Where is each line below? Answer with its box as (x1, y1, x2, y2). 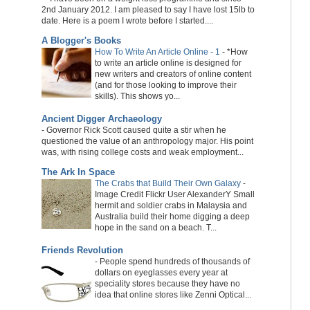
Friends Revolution (41, 244, 123, 255)
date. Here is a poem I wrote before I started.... (41, 15, 213, 26)
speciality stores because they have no (94, 278, 240, 289)
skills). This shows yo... (94, 91, 180, 102)
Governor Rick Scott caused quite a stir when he (46, 125, 226, 135)
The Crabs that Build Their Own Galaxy (94, 179, 241, 189)
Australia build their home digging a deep (94, 212, 250, 222)
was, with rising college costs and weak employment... (41, 147, 244, 157)
